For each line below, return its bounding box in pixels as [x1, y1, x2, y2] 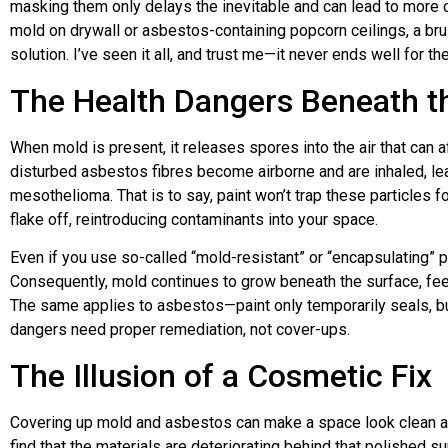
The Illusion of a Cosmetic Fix [10, 356, 432, 395]
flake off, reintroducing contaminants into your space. [10, 209, 378, 229]
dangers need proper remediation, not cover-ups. [10, 320, 350, 340]
